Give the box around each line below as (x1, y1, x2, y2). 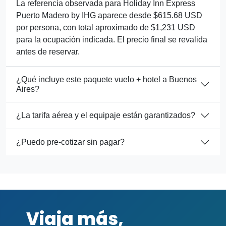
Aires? (16, 84, 39, 93)
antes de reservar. (16, 47, 80, 56)
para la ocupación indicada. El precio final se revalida (16, 35, 207, 44)
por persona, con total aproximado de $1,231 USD (16, 23, 195, 32)
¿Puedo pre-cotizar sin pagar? (16, 138, 125, 147)
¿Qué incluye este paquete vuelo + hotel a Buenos (16, 75, 197, 84)
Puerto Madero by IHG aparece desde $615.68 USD (16, 11, 202, 20)
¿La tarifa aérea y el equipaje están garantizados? (16, 111, 195, 120)
